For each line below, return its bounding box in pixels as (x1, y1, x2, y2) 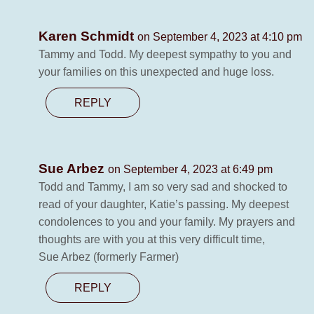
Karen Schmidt (39, 29, 137, 44)
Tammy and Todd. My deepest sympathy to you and (39, 48, 292, 61)
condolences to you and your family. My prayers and (39, 216, 295, 228)
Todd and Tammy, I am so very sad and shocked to (39, 181, 287, 193)
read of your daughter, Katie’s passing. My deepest (39, 198, 289, 211)
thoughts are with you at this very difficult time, (39, 233, 265, 246)
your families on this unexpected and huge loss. (39, 66, 274, 78)
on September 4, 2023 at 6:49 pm (108, 163, 273, 176)
